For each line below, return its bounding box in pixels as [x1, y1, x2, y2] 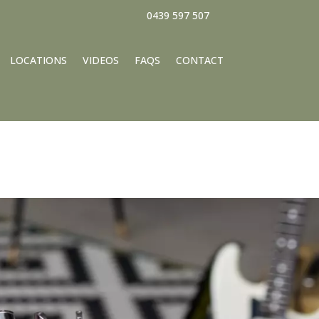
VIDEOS [82, 53, 119, 67]
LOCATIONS [9, 53, 67, 67]
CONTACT [175, 53, 224, 67]
